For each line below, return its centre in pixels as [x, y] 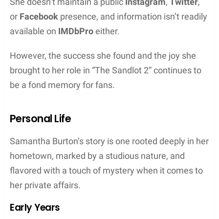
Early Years [35, 207]
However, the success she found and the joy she [103, 55]
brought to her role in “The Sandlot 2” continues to [106, 70]
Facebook [39, 16]
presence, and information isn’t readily [133, 16]
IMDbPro [76, 31]
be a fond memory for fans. [62, 85]
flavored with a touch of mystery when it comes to [106, 170]
